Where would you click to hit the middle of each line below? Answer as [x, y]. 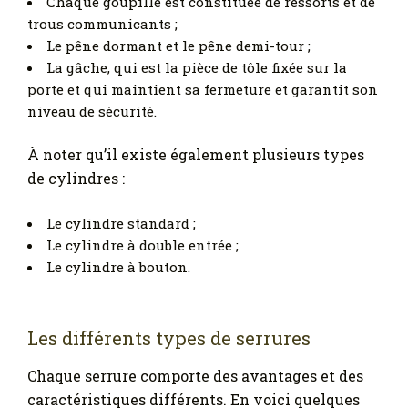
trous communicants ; [102, 24]
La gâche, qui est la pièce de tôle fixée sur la [197, 68]
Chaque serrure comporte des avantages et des [195, 376]
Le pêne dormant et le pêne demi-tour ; [178, 46]
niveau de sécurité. [92, 112]
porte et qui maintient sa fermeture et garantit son [203, 90]
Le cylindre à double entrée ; [143, 245]
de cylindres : [76, 178]
